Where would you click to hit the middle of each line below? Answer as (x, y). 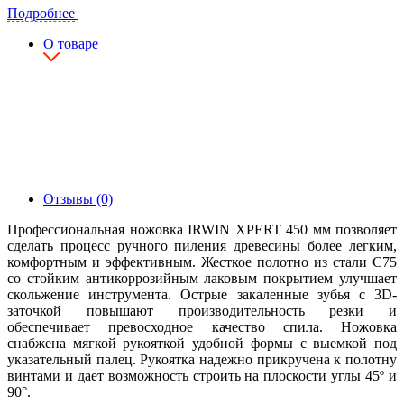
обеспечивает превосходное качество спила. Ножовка (202, 326)
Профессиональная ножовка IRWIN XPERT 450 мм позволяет (202, 229)
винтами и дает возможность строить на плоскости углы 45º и (202, 375)
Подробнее (41, 13)
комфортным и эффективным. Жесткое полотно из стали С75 (202, 262)
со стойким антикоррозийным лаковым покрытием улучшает (202, 278)
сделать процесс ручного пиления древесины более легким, (202, 245)
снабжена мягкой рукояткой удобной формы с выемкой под (202, 343)
